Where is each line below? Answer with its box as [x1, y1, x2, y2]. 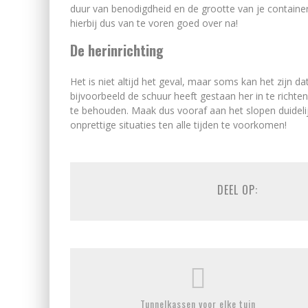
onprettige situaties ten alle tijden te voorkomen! [70, 118, 287, 131]
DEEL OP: [217, 181, 258, 198]
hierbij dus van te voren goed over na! [70, 16, 238, 30]
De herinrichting [70, 40, 164, 60]
